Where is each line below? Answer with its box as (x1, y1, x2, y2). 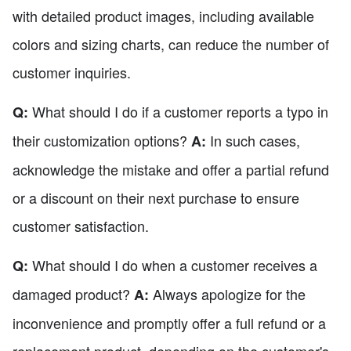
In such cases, (206, 130, 300, 151)
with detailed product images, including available (13, 5, 314, 27)
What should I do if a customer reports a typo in (28, 101, 328, 122)
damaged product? (13, 284, 134, 305)
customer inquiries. (13, 62, 131, 83)
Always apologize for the (149, 284, 306, 305)
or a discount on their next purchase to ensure (13, 187, 299, 208)
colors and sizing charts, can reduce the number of (13, 34, 329, 55)
